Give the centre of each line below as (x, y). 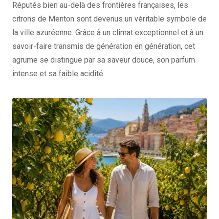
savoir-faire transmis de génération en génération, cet (104, 46)
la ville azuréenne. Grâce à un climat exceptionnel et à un (108, 33)
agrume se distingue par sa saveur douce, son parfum (104, 60)
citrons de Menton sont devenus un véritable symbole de (109, 19)
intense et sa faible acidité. (58, 74)
